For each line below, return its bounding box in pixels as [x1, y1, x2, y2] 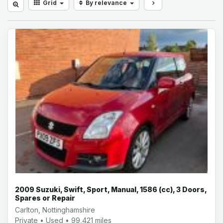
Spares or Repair [15, 193, 75, 202]
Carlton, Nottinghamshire [15, 205, 95, 214]
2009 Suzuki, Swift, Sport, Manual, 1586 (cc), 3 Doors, [15, 185, 207, 194]
